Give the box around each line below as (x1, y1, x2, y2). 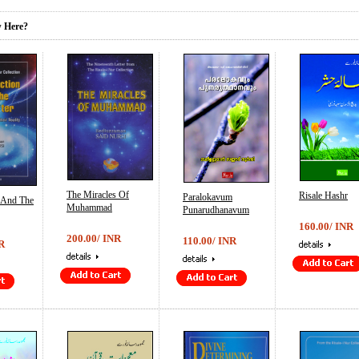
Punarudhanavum (183, 204, 249, 216)
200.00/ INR (67, 232, 121, 244)
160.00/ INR (299, 220, 353, 232)
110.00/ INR (183, 235, 236, 247)
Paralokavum (183, 192, 232, 203)
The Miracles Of (67, 189, 129, 200)
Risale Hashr (299, 190, 348, 201)
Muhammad (67, 202, 112, 213)
